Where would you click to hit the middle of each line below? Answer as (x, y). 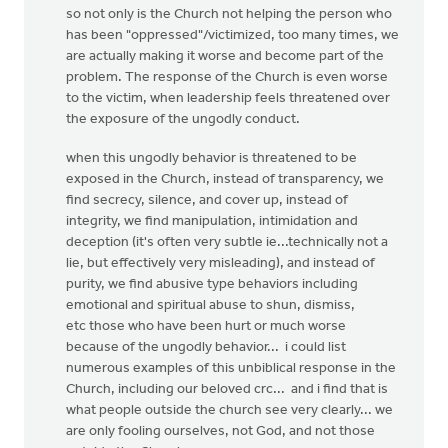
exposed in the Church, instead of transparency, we (225, 179)
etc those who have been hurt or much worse (206, 326)
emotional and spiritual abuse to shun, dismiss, (210, 305)
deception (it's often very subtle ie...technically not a (227, 242)
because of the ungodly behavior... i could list (206, 347)
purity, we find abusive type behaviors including (212, 284)
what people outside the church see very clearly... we (229, 410)
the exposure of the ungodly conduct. (183, 119)
